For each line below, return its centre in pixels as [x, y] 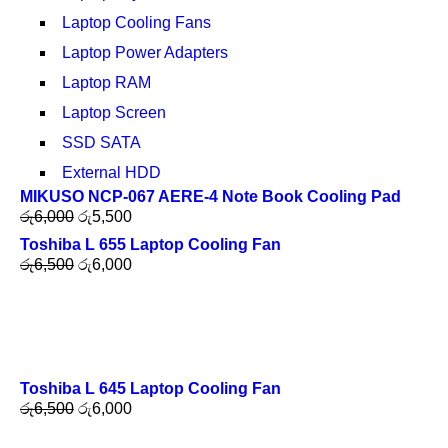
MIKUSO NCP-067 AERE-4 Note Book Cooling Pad [210, 196]
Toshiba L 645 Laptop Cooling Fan [150, 388]
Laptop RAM [106, 82]
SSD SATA [101, 142]
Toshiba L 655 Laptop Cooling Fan [150, 244]
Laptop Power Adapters [145, 52]
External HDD [111, 172]
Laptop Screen [114, 112]
